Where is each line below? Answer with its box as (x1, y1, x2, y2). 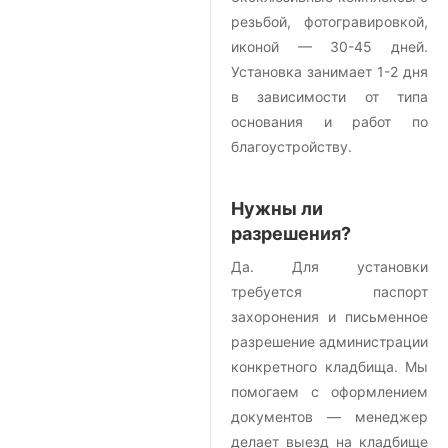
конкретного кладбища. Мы (231, 358, 428, 376)
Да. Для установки (231, 258, 428, 276)
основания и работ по (231, 113, 428, 131)
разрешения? (231, 223, 351, 245)
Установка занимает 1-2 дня (231, 63, 428, 81)
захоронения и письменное (231, 308, 428, 326)
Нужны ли (231, 198, 323, 220)
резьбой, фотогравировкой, (231, 13, 428, 31)
